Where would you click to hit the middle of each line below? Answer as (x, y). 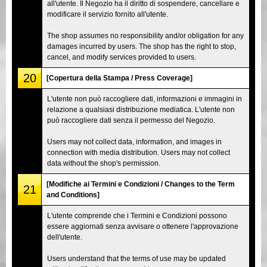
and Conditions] (73, 195)
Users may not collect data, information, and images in (134, 142)
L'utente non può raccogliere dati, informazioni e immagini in (145, 99)
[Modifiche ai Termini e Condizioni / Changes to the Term (141, 184)
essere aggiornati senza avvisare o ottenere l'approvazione (143, 226)
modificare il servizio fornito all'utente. (108, 14)
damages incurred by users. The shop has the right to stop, (142, 46)
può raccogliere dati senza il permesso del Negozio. (131, 120)
